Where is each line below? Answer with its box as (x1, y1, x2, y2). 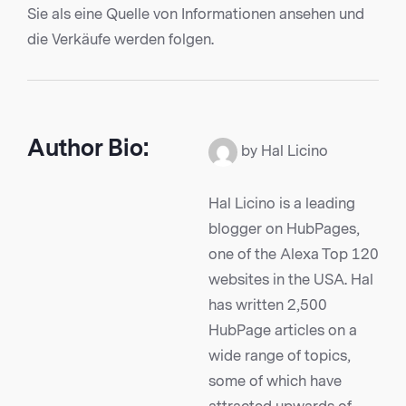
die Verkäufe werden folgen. (27, 31, 214, 49)
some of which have (208, 372, 342, 391)
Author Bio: (27, 134, 149, 162)
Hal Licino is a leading (208, 195, 355, 213)
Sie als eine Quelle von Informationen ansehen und (27, 5, 364, 24)
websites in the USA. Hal (208, 271, 373, 289)
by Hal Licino (241, 142, 328, 160)
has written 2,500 (208, 296, 327, 314)
